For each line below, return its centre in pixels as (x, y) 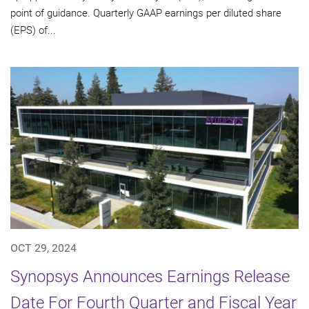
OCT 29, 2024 (43, 248)
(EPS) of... (33, 31)
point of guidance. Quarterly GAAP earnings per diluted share (146, 13)
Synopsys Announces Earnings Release (150, 277)
